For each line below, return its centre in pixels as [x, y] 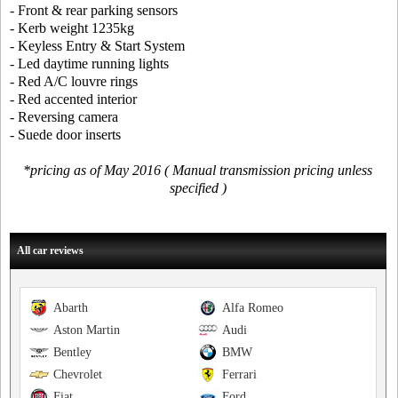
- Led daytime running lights [89, 64]
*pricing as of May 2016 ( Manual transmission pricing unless [198, 171]
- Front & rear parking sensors [94, 11]
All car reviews [50, 251]
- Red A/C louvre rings [74, 82]
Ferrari [239, 375]
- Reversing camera [64, 117]
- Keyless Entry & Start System [97, 46]
